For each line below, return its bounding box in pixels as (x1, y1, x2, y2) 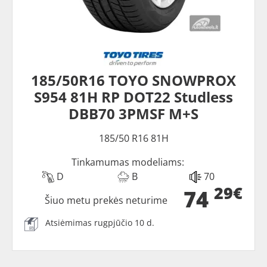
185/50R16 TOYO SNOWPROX (31, 70, 236, 90)
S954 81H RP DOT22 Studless (34, 86, 233, 107)
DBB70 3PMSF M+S (69, 103, 198, 123)
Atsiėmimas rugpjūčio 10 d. (45, 216, 154, 228)
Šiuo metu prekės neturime (45, 193, 168, 207)
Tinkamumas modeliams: (71, 155, 184, 169)
